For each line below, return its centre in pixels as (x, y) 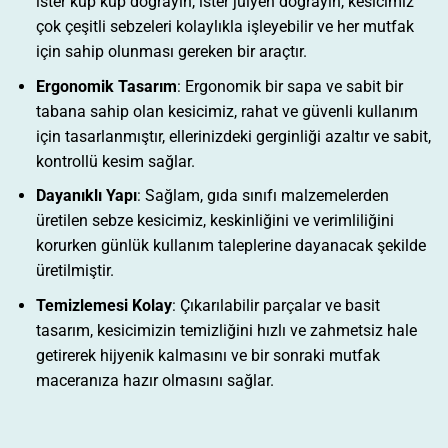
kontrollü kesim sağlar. (115, 161)
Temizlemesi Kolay (103, 305)
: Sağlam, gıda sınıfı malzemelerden (262, 196)
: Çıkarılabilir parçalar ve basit (275, 305)
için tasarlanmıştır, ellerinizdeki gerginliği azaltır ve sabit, (233, 136)
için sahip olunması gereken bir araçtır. (171, 51)
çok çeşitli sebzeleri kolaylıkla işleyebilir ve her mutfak (224, 26)
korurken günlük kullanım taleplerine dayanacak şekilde (230, 246)
